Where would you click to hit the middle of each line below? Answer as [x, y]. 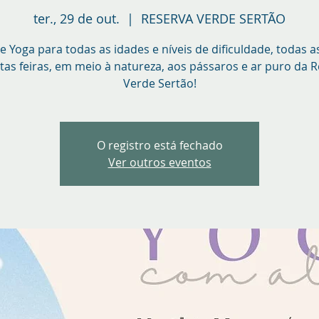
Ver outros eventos [159, 162]
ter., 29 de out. [77, 18]
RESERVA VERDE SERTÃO [213, 18]
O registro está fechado [159, 145]
